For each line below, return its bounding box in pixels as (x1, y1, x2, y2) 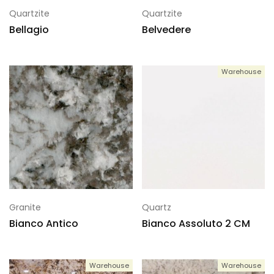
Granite (9, 201, 41, 213)
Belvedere (141, 23, 191, 37)
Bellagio (9, 23, 49, 37)
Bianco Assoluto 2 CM (141, 216, 250, 231)
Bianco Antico (9, 216, 78, 231)
